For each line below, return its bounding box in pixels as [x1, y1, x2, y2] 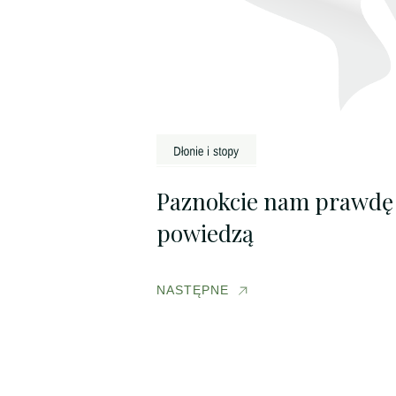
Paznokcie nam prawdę [156, 186, 393, 217]
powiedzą [156, 217, 254, 249]
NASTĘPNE [156, 283, 230, 298]
